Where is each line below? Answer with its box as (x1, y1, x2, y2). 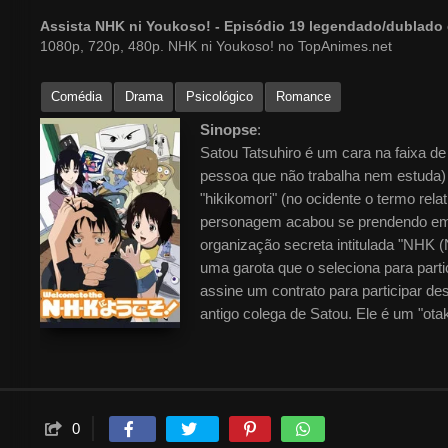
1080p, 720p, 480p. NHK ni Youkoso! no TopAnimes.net (40, 38, 392, 55)
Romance (276, 89, 331, 105)
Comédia (51, 89, 102, 105)
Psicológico (186, 89, 253, 105)
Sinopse (200, 121, 257, 139)
